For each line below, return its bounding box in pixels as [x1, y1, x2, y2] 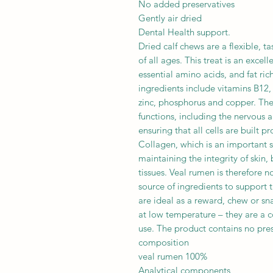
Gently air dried [138, 12, 202, 24]
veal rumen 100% [138, 250, 207, 262]
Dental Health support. [138, 26, 230, 38]
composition [138, 236, 189, 248]
